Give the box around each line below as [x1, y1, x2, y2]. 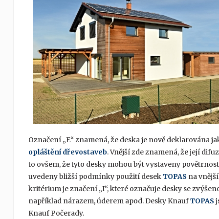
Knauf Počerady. [28, 209, 84, 218]
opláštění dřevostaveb [28, 148, 107, 157]
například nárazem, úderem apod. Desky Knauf [28, 197, 190, 206]
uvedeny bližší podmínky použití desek [28, 172, 163, 181]
